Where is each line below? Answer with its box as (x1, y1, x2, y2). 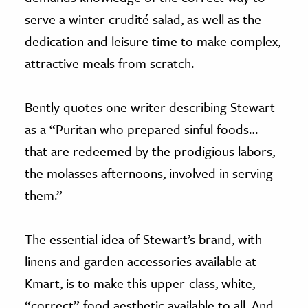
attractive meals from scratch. (25, 53, 194, 72)
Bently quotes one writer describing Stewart (25, 97, 275, 116)
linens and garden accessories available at (25, 251, 256, 270)
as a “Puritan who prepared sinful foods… (25, 119, 258, 138)
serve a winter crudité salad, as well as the (25, 9, 261, 28)
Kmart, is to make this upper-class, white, (25, 273, 255, 292)
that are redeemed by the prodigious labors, (25, 141, 275, 160)
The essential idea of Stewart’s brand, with (25, 229, 262, 248)
